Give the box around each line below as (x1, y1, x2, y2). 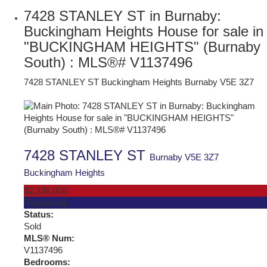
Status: (24, 209, 54, 219)
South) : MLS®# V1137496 (24, 54, 193, 70)
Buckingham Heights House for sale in (24, 23, 263, 39)
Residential (24, 197, 67, 207)
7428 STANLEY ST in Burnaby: (24, 7, 221, 24)
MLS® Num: (24, 233, 74, 243)
